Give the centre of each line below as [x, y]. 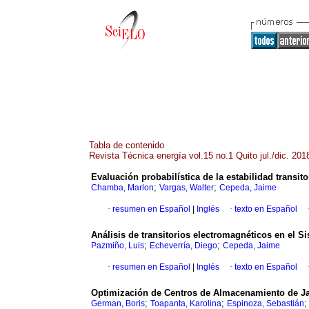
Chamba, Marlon [122, 188]
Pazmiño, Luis [118, 246]
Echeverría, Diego [183, 246]
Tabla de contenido [127, 145]
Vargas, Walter [187, 188]
